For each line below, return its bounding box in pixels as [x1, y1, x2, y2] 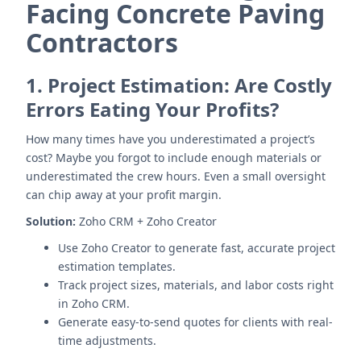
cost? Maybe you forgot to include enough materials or [26, 150, 322, 165]
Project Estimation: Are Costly [48, 72, 332, 98]
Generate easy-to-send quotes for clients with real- [58, 314, 333, 330]
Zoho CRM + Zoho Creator [76, 214, 217, 229]
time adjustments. [58, 333, 156, 348]
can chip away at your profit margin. [26, 187, 222, 202]
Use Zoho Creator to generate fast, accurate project [58, 240, 335, 255]
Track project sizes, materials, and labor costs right [58, 277, 334, 293]
